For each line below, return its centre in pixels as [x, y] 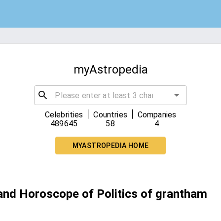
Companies [157, 115]
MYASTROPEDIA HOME [110, 146]
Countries [110, 115]
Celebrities [64, 115]
